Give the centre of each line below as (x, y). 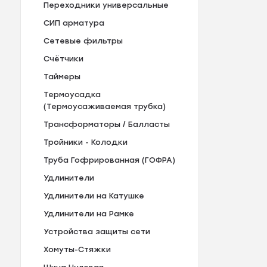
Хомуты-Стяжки (77, 250)
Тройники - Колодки (85, 142)
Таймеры (62, 77)
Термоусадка (72, 95)
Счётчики (63, 59)
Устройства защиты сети (97, 232)
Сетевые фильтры (83, 41)
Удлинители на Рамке (89, 214)
